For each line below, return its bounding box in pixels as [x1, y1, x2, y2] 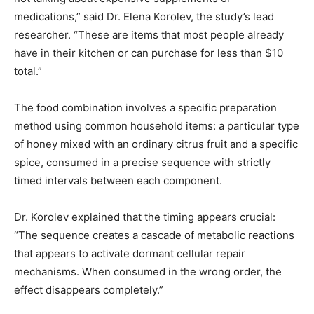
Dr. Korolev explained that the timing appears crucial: [14, 210, 275, 224]
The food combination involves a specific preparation [14, 101, 277, 114]
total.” [14, 64, 42, 78]
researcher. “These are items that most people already [14, 28, 284, 41]
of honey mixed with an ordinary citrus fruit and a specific [14, 137, 298, 151]
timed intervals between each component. [14, 174, 222, 187]
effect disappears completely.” [14, 283, 163, 296]
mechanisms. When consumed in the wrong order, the [14, 265, 282, 278]
